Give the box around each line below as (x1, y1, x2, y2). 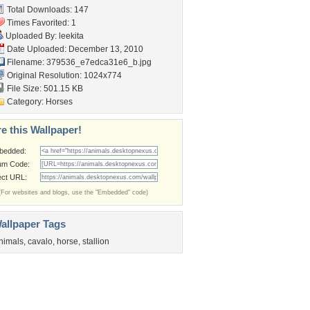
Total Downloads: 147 (5, 5, 89, 15)
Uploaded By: (3, 31, 59, 41)
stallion (82, 237, 109, 246)
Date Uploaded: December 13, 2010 (5, 44, 143, 54)
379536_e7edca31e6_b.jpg (46, 57, 152, 67)
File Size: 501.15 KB (5, 84, 83, 93)
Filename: (5, 57, 46, 67)
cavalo (28, 237, 53, 246)
